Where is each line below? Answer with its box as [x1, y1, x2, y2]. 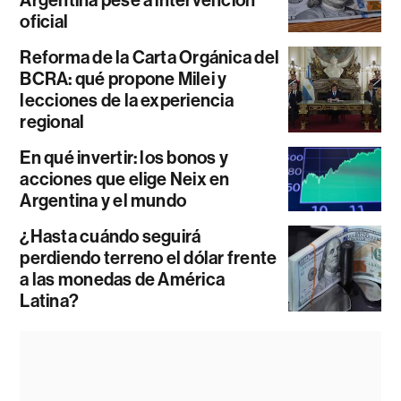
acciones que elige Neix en [20, 167, 230, 190]
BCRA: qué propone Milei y [20, 67, 227, 90]
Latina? [20, 289, 80, 311]
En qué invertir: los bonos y [20, 146, 229, 168]
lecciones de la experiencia [20, 89, 234, 111]
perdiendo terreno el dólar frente [20, 246, 277, 269]
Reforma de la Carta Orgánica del [20, 46, 280, 68]
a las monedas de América [20, 268, 226, 290]
